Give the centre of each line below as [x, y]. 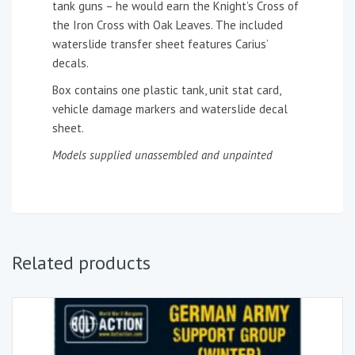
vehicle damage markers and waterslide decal [170, 109]
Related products [81, 262]
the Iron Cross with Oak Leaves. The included [168, 25]
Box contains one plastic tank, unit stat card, [166, 90]
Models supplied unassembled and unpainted [162, 155]
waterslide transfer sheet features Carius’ [160, 44]
